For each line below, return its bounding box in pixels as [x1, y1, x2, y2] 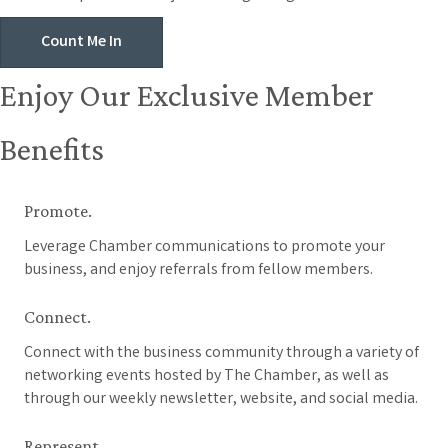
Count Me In [41, 31, 122, 55]
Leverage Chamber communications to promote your [24, 236, 385, 260]
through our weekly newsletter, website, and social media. [24, 388, 418, 412]
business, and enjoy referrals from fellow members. [24, 259, 373, 283]
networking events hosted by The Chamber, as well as [24, 365, 389, 389]
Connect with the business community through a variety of [24, 342, 419, 366]
